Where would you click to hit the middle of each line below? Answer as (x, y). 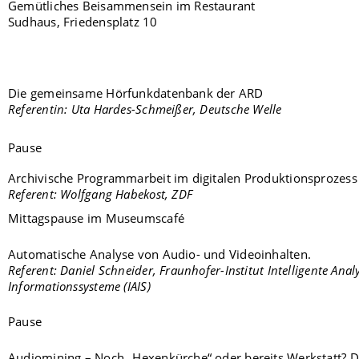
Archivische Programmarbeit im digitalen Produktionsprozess (183, 178)
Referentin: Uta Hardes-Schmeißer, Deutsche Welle (145, 109)
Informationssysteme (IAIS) (79, 286)
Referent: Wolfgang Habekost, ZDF (101, 194)
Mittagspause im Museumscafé (96, 218)
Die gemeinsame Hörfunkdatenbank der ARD (136, 93)
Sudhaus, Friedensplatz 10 (83, 22)
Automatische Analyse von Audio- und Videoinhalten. (159, 254)
